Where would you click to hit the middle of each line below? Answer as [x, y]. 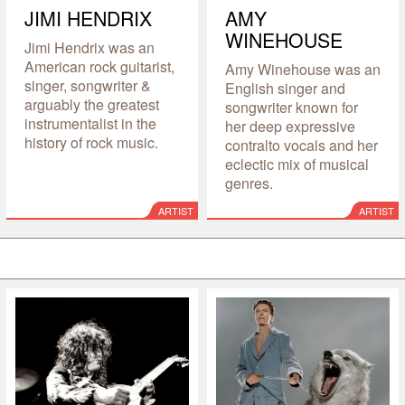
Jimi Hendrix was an [89, 47]
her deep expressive [290, 126]
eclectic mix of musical [297, 164]
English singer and [285, 88]
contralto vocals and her [301, 145]
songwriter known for [291, 107]
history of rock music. [91, 142]
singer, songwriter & [87, 85]
